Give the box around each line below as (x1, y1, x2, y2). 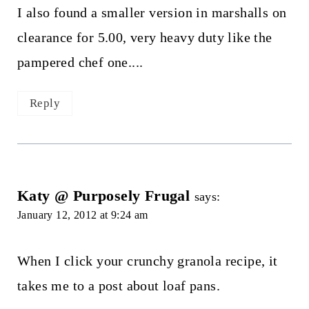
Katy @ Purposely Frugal (17, 186, 190, 204)
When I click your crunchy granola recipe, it (17, 252, 278, 268)
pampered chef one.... (17, 54, 143, 70)
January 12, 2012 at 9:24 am (17, 208, 148, 221)
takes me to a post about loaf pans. (17, 277, 220, 293)
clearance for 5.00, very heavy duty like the (17, 30, 272, 46)
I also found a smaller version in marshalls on (17, 5, 287, 21)
